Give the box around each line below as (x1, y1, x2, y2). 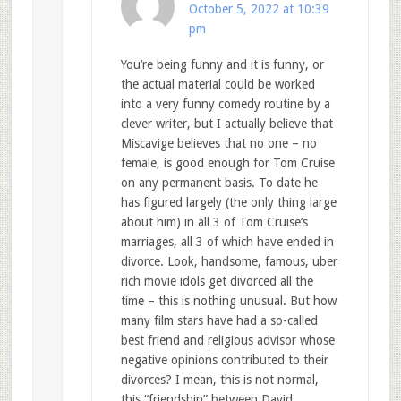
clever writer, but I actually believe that (120, 116, 333, 132)
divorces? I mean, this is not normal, (120, 372, 319, 388)
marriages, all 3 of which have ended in (120, 235, 334, 250)
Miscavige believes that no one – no (120, 136, 317, 151)
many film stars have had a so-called (120, 313, 318, 328)
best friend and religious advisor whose (120, 333, 335, 348)
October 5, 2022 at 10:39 (188, 2, 329, 17)
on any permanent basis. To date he (120, 175, 318, 191)
